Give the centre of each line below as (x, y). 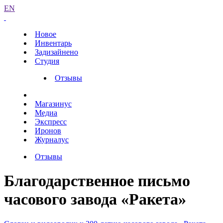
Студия (47, 61)
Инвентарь (53, 43)
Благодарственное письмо (97, 181)
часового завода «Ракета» (95, 199)
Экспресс (51, 122)
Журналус (52, 140)
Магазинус (53, 104)
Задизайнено (56, 52)
